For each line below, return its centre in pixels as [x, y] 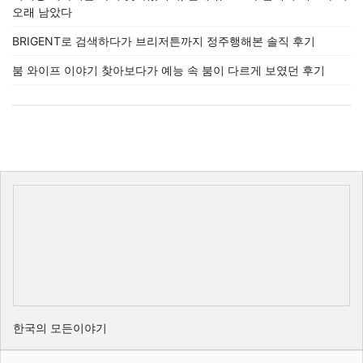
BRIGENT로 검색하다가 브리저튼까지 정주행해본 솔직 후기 [164, 41]
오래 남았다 [42, 12]
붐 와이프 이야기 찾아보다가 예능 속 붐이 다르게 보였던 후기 [169, 70]
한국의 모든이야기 [60, 328]
